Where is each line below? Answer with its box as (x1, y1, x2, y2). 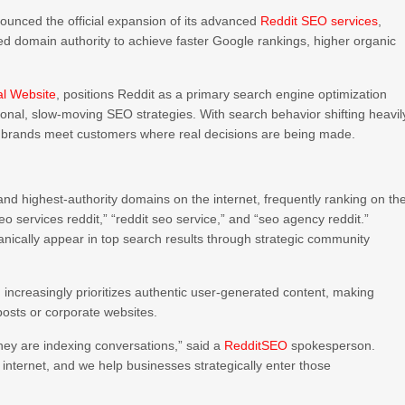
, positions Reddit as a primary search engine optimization (56, 87, 388, 101)
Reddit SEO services (260, 14, 379, 28)
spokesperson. (287, 338, 376, 353)
